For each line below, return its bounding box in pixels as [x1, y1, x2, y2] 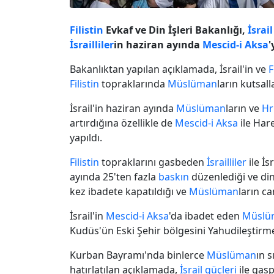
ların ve [226, 101, 262, 115]
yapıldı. [70, 130, 102, 144]
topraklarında [99, 76, 168, 91]
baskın [158, 169, 189, 183]
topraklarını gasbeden [99, 155, 207, 169]
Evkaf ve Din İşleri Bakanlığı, [103, 23, 248, 37]
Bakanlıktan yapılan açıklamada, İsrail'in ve [70, 62, 268, 76]
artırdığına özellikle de [70, 116, 175, 130]
